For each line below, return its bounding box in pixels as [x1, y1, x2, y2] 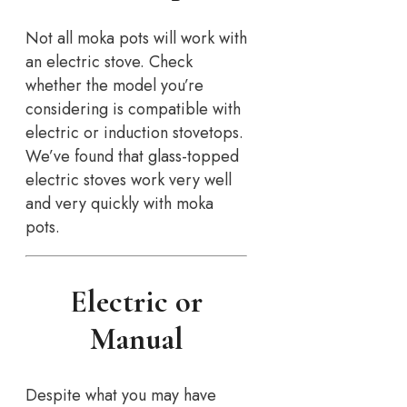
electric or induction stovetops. [25, 121, 243, 145]
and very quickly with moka [25, 192, 213, 216]
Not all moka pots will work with [25, 26, 247, 51]
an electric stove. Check [25, 50, 193, 74]
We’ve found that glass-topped [25, 144, 239, 169]
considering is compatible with [25, 97, 241, 122]
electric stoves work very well [25, 168, 232, 193]
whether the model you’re [25, 74, 203, 98]
